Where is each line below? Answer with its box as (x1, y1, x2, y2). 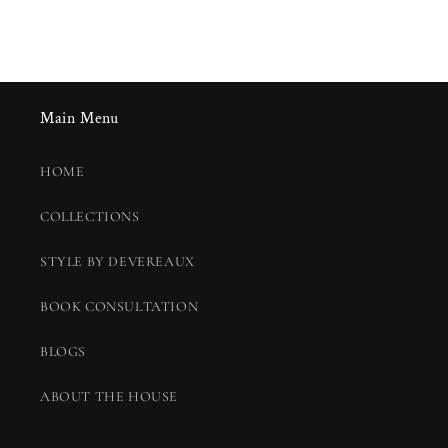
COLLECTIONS (40, 208, 140, 226)
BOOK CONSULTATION (40, 298, 199, 316)
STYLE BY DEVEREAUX (40, 253, 195, 271)
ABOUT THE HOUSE (40, 388, 178, 406)
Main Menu (40, 108, 119, 130)
